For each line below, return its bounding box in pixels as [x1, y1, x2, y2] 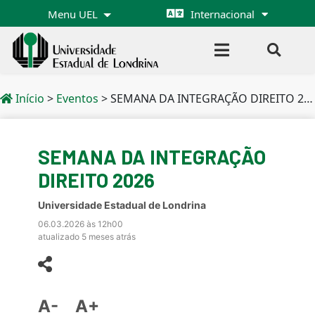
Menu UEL [47, 7, 101, 21]
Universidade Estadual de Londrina [38, 199, 206, 212]
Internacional [191, 7, 255, 21]
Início [13, 91, 44, 107]
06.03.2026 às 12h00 [38, 219, 123, 230]
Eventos [56, 91, 98, 107]
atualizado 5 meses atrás [38, 231, 136, 243]
